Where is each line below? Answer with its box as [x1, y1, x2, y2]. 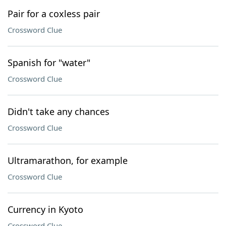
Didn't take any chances [8, 105, 109, 118]
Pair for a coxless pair [8, 8, 100, 20]
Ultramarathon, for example [8, 154, 128, 166]
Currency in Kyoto [8, 203, 83, 215]
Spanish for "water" [8, 56, 90, 69]
